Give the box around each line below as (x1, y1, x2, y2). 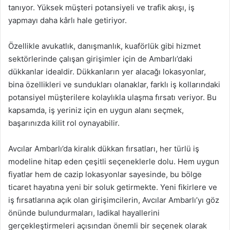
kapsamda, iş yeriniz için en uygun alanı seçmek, (8, 105, 184, 115)
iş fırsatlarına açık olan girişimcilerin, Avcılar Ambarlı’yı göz (8, 195, 219, 205)
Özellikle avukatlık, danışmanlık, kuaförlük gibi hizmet (8, 41, 201, 51)
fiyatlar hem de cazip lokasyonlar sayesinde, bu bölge (8, 169, 202, 179)
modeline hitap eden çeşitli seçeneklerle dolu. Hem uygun (8, 157, 219, 166)
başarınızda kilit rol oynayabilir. (8, 118, 120, 128)
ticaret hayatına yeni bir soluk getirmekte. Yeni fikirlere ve (8, 182, 217, 192)
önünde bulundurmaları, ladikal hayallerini (8, 208, 160, 218)
